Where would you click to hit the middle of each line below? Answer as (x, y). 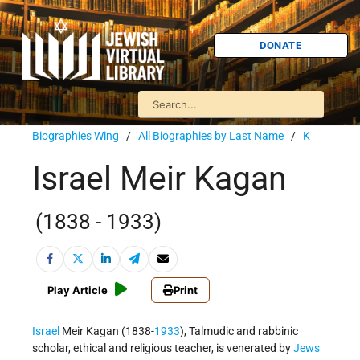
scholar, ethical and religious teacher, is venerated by (163, 348)
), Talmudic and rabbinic (239, 331)
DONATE (281, 45)
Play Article (78, 290)
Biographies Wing (76, 136)
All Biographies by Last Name (211, 136)
